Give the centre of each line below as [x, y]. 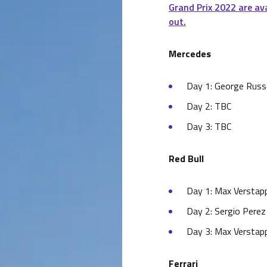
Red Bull [186, 159]
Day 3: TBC [209, 126]
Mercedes [190, 54]
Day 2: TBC [209, 106]
